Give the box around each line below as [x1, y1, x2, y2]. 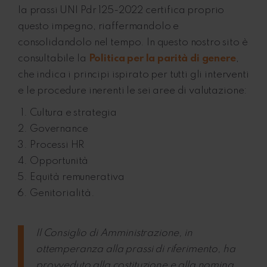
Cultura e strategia [30, 108, 117, 119]
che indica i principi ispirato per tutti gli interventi [18, 70, 249, 80]
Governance [30, 124, 88, 135]
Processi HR [30, 140, 85, 151]
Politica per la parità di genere [88, 54, 236, 64]
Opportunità [30, 156, 89, 167]
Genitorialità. [30, 188, 95, 199]
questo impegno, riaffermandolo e [18, 21, 179, 32]
